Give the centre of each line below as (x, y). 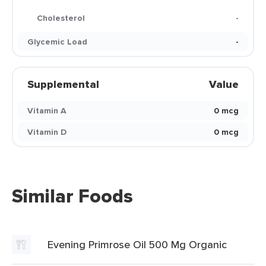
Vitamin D (47, 132)
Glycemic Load (57, 42)
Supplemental (63, 84)
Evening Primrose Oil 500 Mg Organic (137, 244)
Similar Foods (72, 196)
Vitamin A (47, 110)
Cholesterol (61, 18)
